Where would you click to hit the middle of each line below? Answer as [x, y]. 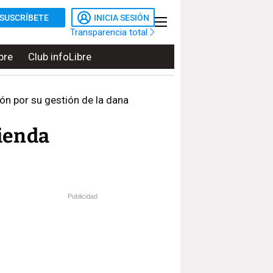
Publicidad [82, 196]
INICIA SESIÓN [122, 17]
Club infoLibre [60, 57]
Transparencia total [110, 32]
